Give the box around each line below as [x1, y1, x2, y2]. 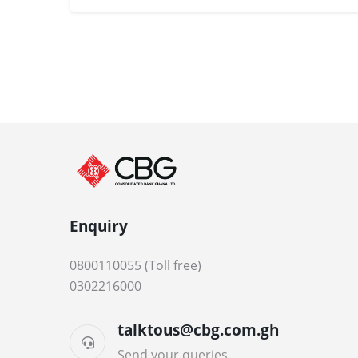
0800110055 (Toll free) [70, 257, 201, 274]
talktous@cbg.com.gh [117, 319, 279, 340]
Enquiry [70, 215, 128, 237]
